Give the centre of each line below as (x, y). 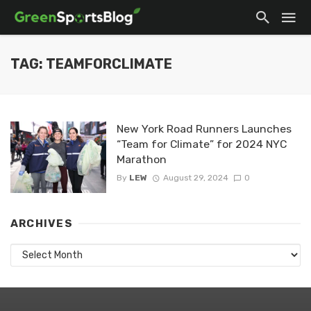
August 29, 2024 (195, 178)
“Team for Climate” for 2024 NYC (201, 144)
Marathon (141, 159)
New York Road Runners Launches (204, 129)
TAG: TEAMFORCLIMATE (91, 64)
